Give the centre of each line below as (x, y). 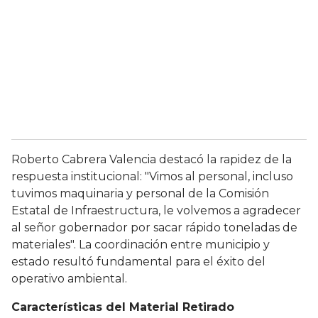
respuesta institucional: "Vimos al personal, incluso (152, 177)
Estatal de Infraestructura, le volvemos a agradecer (156, 211)
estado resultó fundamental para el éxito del (138, 262)
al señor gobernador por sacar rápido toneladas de (154, 228)
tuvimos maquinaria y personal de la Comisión (140, 194)
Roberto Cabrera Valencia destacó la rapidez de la (152, 160)
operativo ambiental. (69, 279)
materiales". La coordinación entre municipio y (141, 245)
